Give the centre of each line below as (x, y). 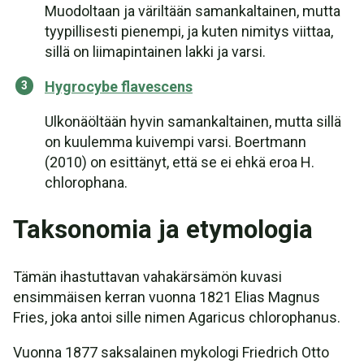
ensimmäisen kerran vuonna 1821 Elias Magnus (167, 297)
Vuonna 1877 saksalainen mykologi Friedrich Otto (171, 352)
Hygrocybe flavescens (119, 87)
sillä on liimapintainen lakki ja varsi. (155, 52)
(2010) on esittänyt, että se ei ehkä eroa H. (180, 162)
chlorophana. (86, 182)
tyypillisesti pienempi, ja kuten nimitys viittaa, (189, 31)
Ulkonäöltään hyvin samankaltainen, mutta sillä (193, 121)
